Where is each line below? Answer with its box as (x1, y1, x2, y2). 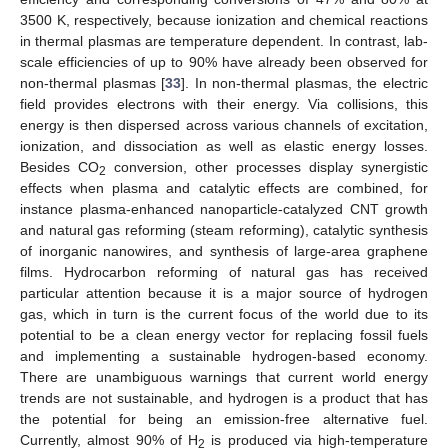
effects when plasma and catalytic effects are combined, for (20, 179, 428, 196)
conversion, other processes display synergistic (106, 158, 428, 175)
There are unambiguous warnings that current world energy (20, 368, 428, 385)
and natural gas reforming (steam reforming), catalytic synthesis (20, 221, 428, 238)
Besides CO (20, 158, 99, 175)
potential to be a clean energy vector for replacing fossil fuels (20, 326, 428, 343)
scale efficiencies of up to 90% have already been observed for (20, 53, 428, 70)
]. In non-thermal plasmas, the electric (181, 74, 429, 91)
